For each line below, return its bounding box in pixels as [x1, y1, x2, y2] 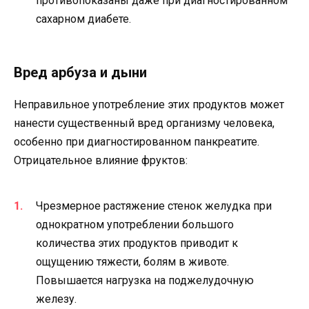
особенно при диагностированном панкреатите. [14, 135, 259, 149]
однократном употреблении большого [36, 217, 234, 231]
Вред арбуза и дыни [14, 64, 147, 81]
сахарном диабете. [36, 12, 131, 26]
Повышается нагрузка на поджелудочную [36, 273, 254, 287]
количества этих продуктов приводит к [36, 236, 238, 250]
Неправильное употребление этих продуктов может [14, 98, 284, 112]
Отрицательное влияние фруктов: [14, 154, 188, 168]
